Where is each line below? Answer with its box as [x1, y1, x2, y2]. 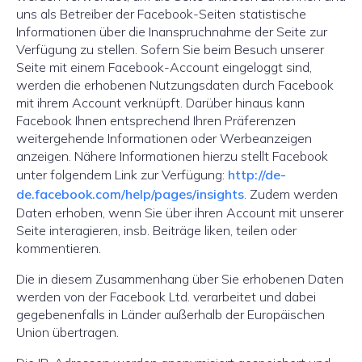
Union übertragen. [16, 324, 119, 340]
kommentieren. [16, 240, 101, 256]
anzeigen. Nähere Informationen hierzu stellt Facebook [16, 148, 328, 164]
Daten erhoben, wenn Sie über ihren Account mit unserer [16, 204, 343, 221]
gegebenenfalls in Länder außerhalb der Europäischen [16, 306, 325, 322]
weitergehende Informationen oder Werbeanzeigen [16, 130, 312, 146]
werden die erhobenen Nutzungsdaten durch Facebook [16, 77, 334, 93]
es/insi [179, 186, 217, 202]
